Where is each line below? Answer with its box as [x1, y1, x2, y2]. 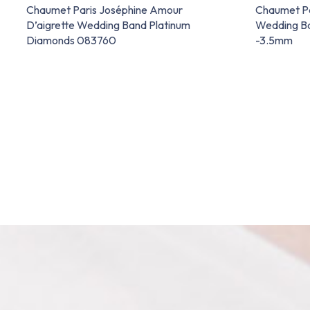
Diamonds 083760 [26, 33, 116, 47]
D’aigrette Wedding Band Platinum [26, 17, 190, 32]
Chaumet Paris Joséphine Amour [26, 2, 183, 17]
